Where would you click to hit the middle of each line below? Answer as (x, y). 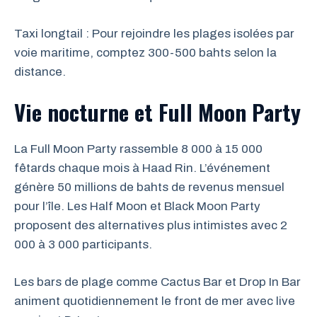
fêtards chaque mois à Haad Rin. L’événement (142, 168)
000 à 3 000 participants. (83, 244)
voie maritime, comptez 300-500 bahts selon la (145, 52)
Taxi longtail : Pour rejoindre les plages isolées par (154, 33)
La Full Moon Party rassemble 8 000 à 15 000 (138, 149)
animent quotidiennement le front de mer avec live (155, 301)
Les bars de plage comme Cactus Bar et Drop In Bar (157, 282)
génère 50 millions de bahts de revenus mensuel (149, 187)
